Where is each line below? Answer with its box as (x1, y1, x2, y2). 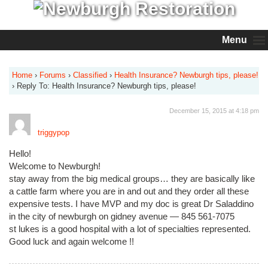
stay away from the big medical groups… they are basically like (9, 173, 255, 184)
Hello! (9, 148, 31, 159)
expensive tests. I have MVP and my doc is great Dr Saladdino (9, 199, 254, 209)
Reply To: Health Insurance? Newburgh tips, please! (17, 81, 196, 90)
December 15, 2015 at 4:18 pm (169, 107, 259, 114)
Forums (39, 71, 66, 80)
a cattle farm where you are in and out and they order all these (9, 186, 249, 197)
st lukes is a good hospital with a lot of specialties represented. (9, 224, 251, 234)
